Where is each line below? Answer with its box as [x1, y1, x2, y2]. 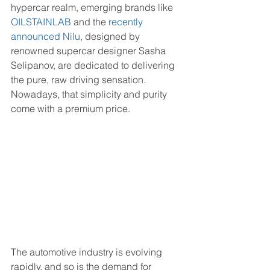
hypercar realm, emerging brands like [11, 1, 175, 14]
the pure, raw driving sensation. [11, 74, 148, 86]
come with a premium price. [11, 102, 130, 115]
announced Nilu [11, 30, 80, 43]
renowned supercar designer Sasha [11, 45, 168, 57]
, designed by [80, 30, 142, 43]
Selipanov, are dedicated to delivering [11, 59, 177, 72]
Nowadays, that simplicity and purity [11, 88, 169, 101]
